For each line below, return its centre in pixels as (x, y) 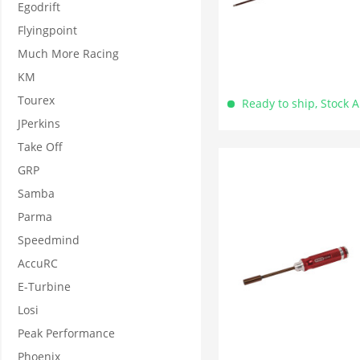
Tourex (36, 100)
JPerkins (39, 123)
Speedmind (49, 240)
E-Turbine (44, 286)
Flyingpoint (47, 30)
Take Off (40, 147)
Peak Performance (66, 333)
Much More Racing (68, 53)
